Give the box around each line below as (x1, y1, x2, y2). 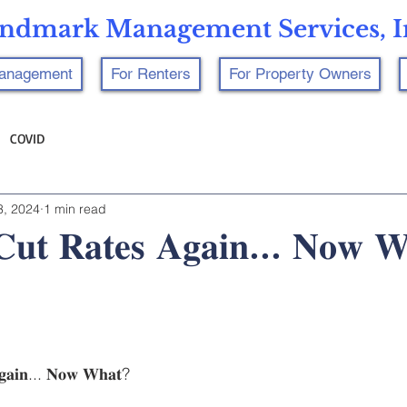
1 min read (44, 200, 106, 217)
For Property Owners (228, 65, 372, 83)
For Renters (111, 65, 191, 83)
